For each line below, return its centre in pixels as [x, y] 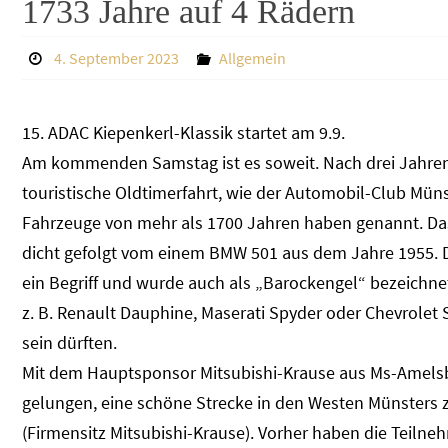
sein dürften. [69, 342]
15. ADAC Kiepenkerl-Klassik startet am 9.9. [183, 132]
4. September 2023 [116, 58]
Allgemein [252, 58]
